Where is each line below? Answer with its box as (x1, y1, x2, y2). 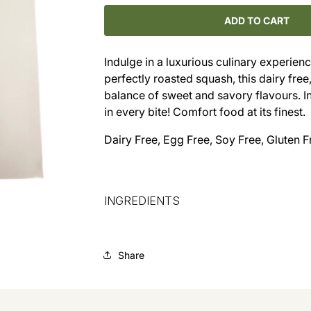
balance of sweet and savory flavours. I (103, 88, 306, 103)
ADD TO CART (224, 14, 289, 26)
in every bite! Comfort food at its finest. (103, 105, 305, 119)
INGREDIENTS (103, 194, 180, 208)
